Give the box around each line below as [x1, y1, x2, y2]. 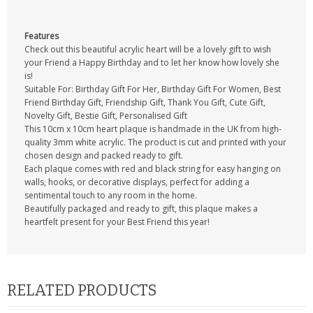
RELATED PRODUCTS [7, 281, 156, 300]
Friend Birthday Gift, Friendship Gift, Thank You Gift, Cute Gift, [24, 96, 265, 108]
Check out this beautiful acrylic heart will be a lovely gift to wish [24, 43, 271, 55]
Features [24, 30, 59, 42]
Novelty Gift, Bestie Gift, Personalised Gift [24, 110, 187, 122]
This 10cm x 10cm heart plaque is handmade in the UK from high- [24, 123, 282, 135]
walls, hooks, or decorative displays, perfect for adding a [24, 176, 249, 188]
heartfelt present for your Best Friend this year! [24, 216, 210, 228]
